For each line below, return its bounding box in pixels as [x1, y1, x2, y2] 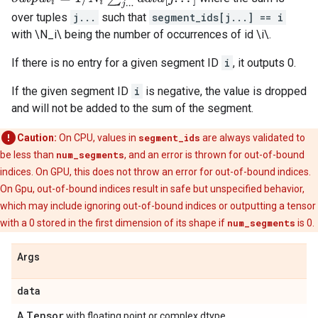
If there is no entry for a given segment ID [11, 56, 221, 70]
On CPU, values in [57, 132, 138, 144]
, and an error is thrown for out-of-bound [124, 149, 305, 161]
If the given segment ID [11, 84, 131, 99]
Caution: [17, 132, 57, 144]
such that [99, 11, 149, 25]
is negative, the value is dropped [143, 84, 307, 99]
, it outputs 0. [233, 56, 296, 70]
